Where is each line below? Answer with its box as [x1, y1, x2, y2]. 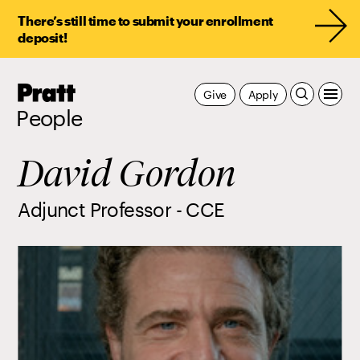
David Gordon [18, 151, 237, 196]
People [16, 105, 83, 131]
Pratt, [75, 83, 108, 98]
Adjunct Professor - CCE [18, 198, 225, 222]
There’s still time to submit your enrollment [18, 13, 273, 28]
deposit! [18, 30, 67, 45]
